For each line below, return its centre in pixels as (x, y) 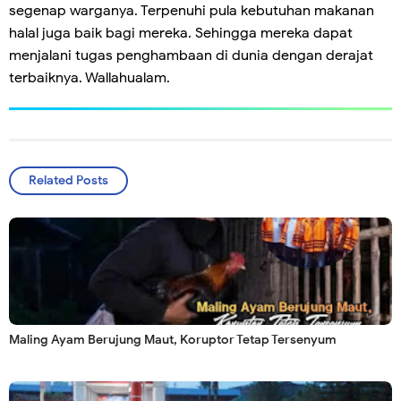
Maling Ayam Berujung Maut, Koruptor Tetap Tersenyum (173, 339)
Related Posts (68, 180)
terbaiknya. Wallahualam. (90, 77)
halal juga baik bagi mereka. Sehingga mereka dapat (181, 33)
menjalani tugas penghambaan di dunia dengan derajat (191, 55)
